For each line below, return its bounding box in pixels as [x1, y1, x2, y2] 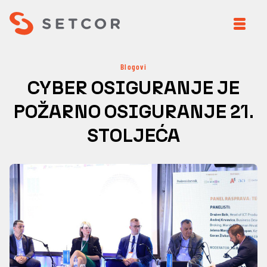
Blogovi [120, 62, 147, 72]
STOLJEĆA [87, 124, 180, 147]
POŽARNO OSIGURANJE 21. [13, 100, 254, 123]
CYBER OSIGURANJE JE [27, 76, 240, 99]
